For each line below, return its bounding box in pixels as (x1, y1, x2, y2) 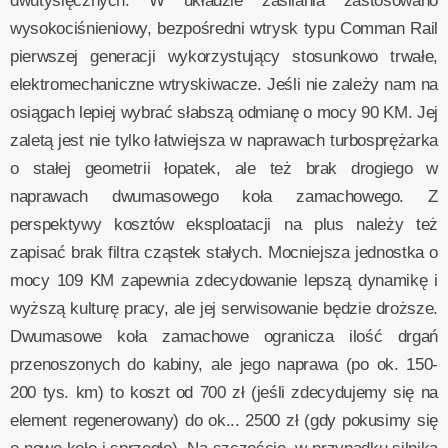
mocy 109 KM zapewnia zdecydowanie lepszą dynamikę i (10, 270, 438, 290)
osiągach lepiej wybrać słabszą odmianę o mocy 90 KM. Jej (10, 102, 438, 122)
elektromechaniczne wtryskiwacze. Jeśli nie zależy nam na (10, 74, 438, 94)
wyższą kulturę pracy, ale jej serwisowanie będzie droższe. (10, 298, 438, 318)
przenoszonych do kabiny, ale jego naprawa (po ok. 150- (10, 354, 438, 374)
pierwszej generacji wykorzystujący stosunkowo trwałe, (10, 46, 438, 66)
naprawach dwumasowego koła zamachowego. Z (10, 186, 438, 206)
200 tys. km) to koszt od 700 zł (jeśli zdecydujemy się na (10, 382, 438, 402)
